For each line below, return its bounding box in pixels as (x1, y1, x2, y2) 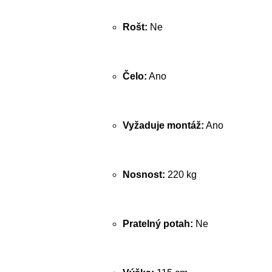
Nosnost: (123, 169, 165, 180)
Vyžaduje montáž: (123, 120, 204, 131)
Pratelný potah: (123, 219, 193, 229)
